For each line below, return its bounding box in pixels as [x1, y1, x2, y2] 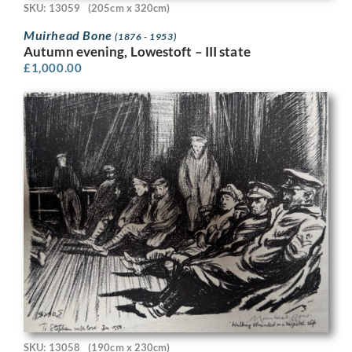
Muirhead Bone [24, 27, 115, 43]
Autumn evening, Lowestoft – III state [24, 43, 251, 60]
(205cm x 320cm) [88, 2, 170, 14]
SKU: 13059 [24, 2, 80, 14]
